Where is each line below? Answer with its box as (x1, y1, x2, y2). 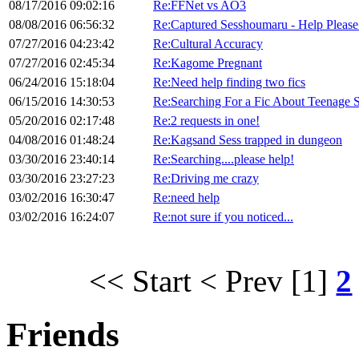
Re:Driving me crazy (153, 171, 259, 186)
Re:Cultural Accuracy (153, 37, 263, 51)
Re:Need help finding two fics (153, 75, 305, 90)
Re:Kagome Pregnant (153, 56, 262, 71)
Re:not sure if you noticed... (153, 210, 293, 224)
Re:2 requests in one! (153, 114, 260, 128)
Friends (6, 316, 119, 354)
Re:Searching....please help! (153, 152, 294, 167)
